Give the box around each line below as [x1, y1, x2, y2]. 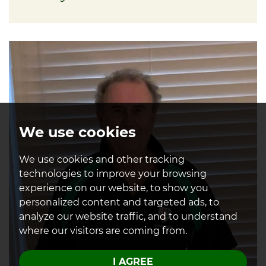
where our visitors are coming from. [19, 225, 187, 236]
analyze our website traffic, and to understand [19, 211, 237, 222]
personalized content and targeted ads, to [19, 197, 219, 208]
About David [163, 60, 239, 75]
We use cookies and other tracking [19, 154, 185, 165]
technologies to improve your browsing [19, 168, 207, 179]
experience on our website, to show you [19, 182, 208, 194]
